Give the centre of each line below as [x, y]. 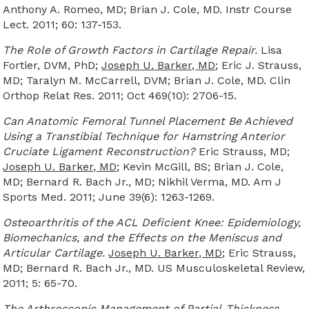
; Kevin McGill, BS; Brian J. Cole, [200, 167]
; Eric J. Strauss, [259, 65]
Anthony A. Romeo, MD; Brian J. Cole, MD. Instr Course [148, 9]
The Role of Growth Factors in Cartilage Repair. [132, 50]
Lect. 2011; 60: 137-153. [62, 24]
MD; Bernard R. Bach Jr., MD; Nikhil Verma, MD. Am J [142, 182]
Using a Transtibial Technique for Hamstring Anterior [144, 136]
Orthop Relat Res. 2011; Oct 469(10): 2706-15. [120, 96]
